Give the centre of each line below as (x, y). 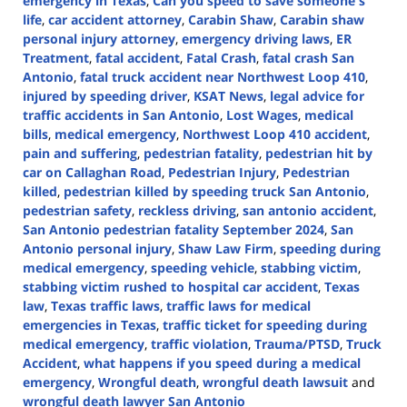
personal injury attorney (99, 38)
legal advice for (317, 95)
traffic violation (199, 343)
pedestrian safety (77, 210)
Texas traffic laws (105, 305)
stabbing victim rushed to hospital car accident (170, 286)
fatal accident (138, 57)
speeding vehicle (203, 267)
